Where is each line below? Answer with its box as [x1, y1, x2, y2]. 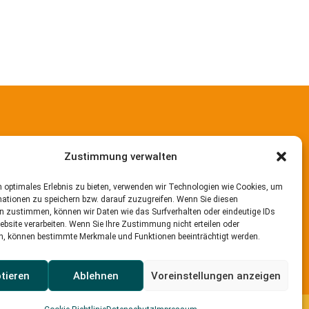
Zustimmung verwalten [63, 150, 177, 163]
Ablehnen [72, 269, 119, 282]
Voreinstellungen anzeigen [150, 269, 281, 282]
